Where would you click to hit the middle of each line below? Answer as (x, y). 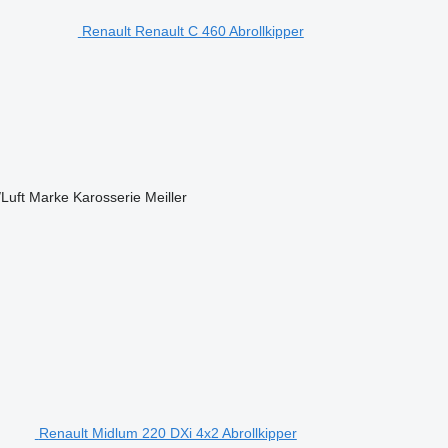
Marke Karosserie (84, 196)
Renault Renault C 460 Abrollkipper (192, 30)
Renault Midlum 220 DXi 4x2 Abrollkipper (167, 432)
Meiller (165, 196)
